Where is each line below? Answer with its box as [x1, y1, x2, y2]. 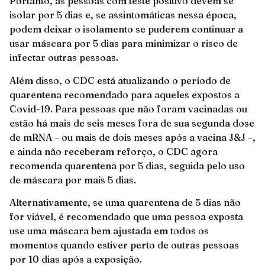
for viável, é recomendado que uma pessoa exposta [9, 211, 243, 223]
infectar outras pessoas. [9, 51, 118, 64]
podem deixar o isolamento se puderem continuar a [9, 23, 243, 35]
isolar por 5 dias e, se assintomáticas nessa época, [9, 9, 237, 21]
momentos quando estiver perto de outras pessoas [9, 239, 239, 251]
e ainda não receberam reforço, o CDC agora [9, 145, 218, 157]
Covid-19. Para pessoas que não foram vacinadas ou [9, 102, 247, 115]
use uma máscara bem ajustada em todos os [9, 225, 209, 237]
